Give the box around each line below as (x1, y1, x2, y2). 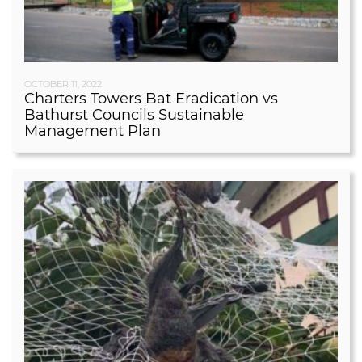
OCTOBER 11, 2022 (24, 78, 102, 90)
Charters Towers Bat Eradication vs (24, 90, 278, 108)
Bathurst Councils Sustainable (24, 106, 244, 124)
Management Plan (24, 122, 161, 141)
